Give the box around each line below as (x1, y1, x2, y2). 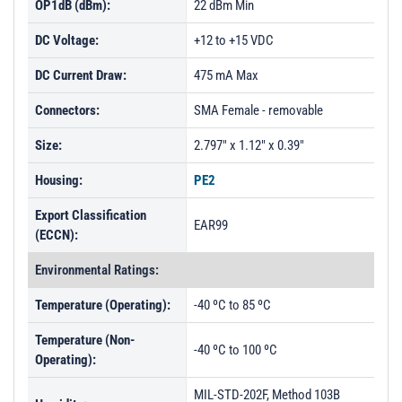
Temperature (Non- (35, 332, 135, 348)
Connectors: (35, 102, 100, 118)
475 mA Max (194, 67, 258, 83)
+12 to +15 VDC (194, 32, 274, 48)
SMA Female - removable (194, 102, 323, 118)
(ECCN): (35, 227, 78, 243)
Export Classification (35, 207, 146, 223)
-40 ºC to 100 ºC (194, 342, 277, 358)
